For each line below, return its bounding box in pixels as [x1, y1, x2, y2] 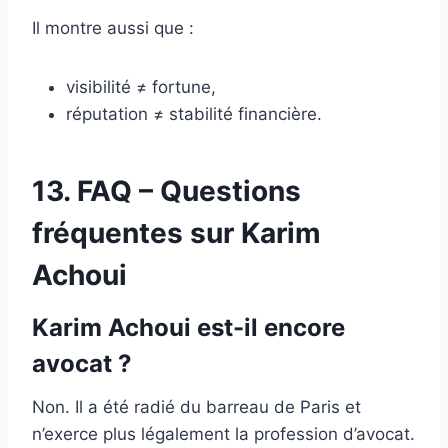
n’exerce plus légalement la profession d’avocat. [32, 423, 415, 444]
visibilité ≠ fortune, [66, 76, 216, 97]
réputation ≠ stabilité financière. [66, 103, 322, 124]
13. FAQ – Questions [32, 173, 301, 208]
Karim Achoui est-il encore [32, 312, 345, 342]
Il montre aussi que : [32, 17, 194, 38]
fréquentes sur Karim [32, 215, 321, 250]
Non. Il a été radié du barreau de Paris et [32, 396, 361, 417]
